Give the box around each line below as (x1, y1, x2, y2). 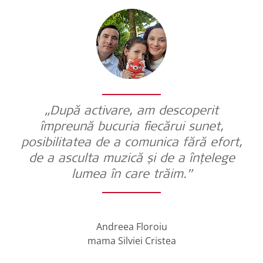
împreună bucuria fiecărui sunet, (39, 121, 224, 134)
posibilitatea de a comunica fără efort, (21, 137, 242, 150)
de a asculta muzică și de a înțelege (28, 153, 235, 166)
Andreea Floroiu (96, 220, 167, 233)
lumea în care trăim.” (71, 168, 192, 181)
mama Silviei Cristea (87, 234, 176, 247)
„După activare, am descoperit (45, 105, 218, 118)
